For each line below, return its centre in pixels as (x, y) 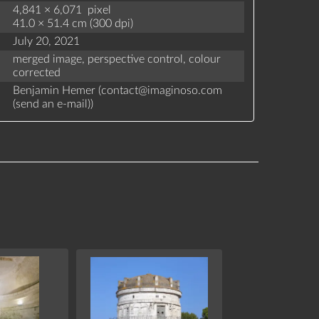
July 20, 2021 (46, 41)
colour (204, 59)
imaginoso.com (184, 90)
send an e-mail (51, 104)
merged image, (48, 59)
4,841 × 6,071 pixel (62, 10)
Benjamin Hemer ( (57, 90)
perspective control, (136, 59)
